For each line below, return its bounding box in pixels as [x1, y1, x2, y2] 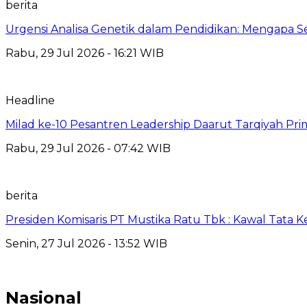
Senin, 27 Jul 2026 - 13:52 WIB [5, 236, 167, 250]
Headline [5, 93, 55, 107]
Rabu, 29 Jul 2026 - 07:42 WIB [5, 141, 171, 155]
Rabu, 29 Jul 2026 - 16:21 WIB [5, 46, 164, 60]
